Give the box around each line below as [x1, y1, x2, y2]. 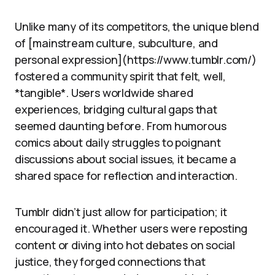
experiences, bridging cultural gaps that [15, 102, 217, 117]
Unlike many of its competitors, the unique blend [15, 19, 259, 34]
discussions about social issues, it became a [15, 152, 237, 166]
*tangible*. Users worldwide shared [15, 85, 193, 100]
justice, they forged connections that [15, 254, 206, 269]
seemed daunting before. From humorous [15, 118, 227, 133]
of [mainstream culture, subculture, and [15, 36, 218, 50]
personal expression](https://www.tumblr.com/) [15, 52, 257, 67]
